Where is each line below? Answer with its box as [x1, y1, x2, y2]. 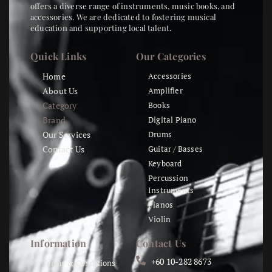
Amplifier [148, 85, 183, 97]
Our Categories [136, 50, 206, 63]
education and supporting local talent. [30, 22, 172, 33]
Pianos [148, 199, 174, 211]
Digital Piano [148, 114, 197, 126]
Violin [148, 214, 171, 225]
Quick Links [30, 50, 87, 63]
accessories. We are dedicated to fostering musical [30, 12, 216, 22]
